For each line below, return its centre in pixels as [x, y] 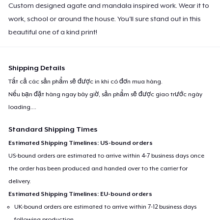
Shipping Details [37, 68]
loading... [22, 107]
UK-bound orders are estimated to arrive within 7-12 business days [106, 206]
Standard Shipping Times [53, 129]
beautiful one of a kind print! [53, 32]
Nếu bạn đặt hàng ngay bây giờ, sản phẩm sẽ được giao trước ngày [106, 94]
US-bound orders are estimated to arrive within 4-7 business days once [107, 155]
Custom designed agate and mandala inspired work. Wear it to [109, 5]
